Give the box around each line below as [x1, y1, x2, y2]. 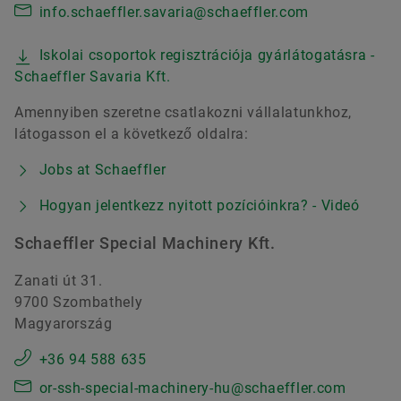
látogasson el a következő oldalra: [14, 124, 249, 142]
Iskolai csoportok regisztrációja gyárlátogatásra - [38, 46, 375, 64]
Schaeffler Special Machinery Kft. [14, 233, 276, 252]
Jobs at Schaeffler [38, 160, 166, 178]
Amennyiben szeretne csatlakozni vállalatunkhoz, [14, 103, 353, 121]
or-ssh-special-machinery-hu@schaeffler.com [38, 379, 346, 397]
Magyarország [14, 314, 113, 332]
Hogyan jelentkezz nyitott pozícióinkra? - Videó [38, 196, 360, 214]
